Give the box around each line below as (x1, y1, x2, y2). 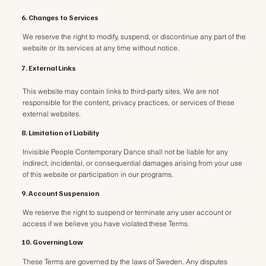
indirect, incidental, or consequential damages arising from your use (23, 159, 243, 168)
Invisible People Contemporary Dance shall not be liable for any (23, 147, 229, 157)
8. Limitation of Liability (21, 128, 100, 137)
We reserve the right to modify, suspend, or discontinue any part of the (23, 32, 246, 42)
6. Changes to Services (21, 12, 99, 22)
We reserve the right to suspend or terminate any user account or (23, 208, 232, 217)
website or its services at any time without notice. (23, 43, 180, 53)
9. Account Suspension (21, 188, 100, 198)
